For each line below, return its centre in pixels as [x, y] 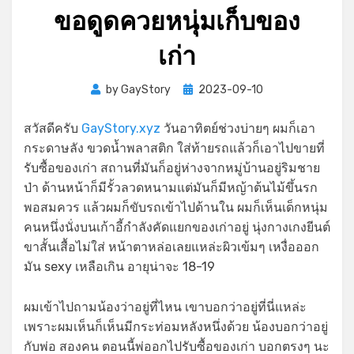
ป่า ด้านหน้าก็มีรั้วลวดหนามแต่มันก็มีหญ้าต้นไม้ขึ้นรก [171, 188]
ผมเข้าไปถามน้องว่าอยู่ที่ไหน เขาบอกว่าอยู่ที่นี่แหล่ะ [165, 307]
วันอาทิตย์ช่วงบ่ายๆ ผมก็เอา [238, 129]
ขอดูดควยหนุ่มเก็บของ [177, 21]
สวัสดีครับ [53, 129]
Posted [201, 89]
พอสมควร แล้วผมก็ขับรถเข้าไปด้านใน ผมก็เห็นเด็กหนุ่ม [176, 208]
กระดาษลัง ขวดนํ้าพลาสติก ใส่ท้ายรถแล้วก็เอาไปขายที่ [174, 149]
